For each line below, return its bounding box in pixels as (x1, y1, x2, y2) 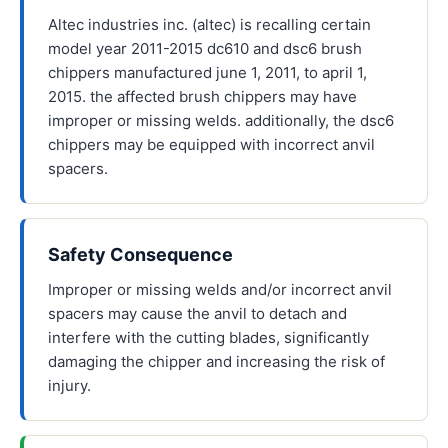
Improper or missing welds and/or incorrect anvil (48, 280, 392, 299)
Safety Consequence (48, 244, 233, 265)
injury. (48, 376, 91, 395)
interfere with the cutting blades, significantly (48, 328, 369, 347)
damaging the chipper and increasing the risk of (48, 352, 385, 371)
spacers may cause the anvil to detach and (48, 304, 347, 323)
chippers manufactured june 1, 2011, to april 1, (48, 63, 367, 82)
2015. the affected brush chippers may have (48, 87, 357, 106)
